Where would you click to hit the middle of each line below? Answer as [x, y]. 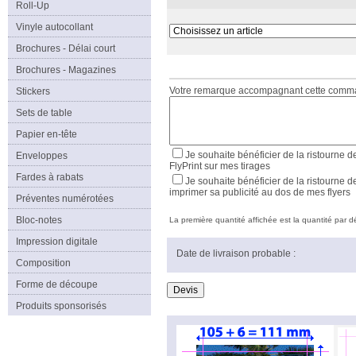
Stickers [33, 91]
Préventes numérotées [65, 199]
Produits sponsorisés [61, 306]
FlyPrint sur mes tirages [220, 166]
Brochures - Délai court [66, 48]
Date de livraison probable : [236, 253]
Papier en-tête [46, 134]
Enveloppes [42, 156]
